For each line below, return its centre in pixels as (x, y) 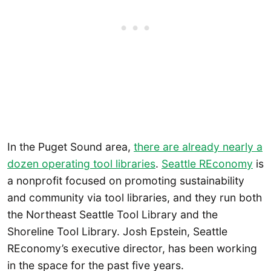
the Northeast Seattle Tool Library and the (113, 214)
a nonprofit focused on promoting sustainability (126, 180)
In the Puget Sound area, (70, 146)
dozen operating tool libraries (81, 163)
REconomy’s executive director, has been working (132, 248)
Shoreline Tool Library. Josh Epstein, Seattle (117, 231)
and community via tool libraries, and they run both (135, 197)
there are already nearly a (198, 146)
